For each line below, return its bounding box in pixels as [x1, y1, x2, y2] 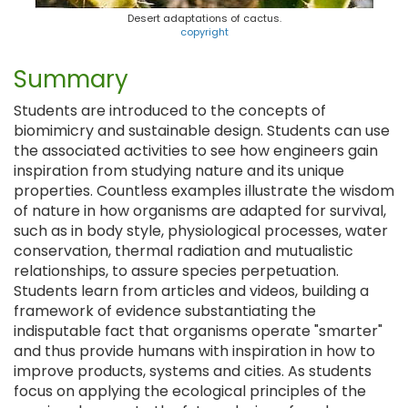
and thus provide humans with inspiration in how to [14, 341, 375, 362]
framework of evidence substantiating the [14, 301, 316, 321]
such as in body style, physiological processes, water [14, 220, 388, 241]
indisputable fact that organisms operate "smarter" [14, 321, 382, 342]
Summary [14, 63, 128, 96]
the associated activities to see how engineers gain [14, 140, 378, 161]
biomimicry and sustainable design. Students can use [14, 120, 390, 141]
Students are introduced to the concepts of [14, 100, 326, 121]
